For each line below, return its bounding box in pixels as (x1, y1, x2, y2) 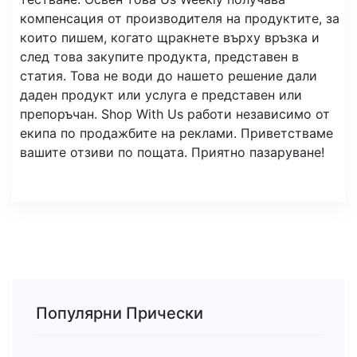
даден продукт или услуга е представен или (20, 87, 302, 104)
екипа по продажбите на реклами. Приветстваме (20, 125, 333, 142)
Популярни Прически (36, 304, 203, 324)
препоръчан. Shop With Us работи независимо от (20, 106, 330, 123)
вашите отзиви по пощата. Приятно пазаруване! (20, 144, 324, 161)
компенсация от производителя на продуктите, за (20, 10, 339, 27)
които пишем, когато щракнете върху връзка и (20, 29, 320, 46)
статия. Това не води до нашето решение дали (20, 68, 317, 84)
